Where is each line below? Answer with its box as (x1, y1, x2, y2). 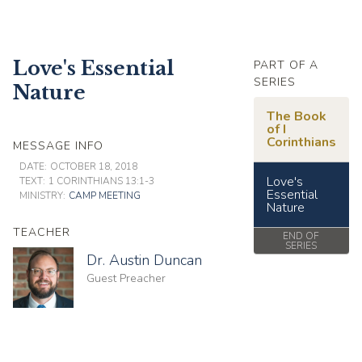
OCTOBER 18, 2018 (50, 159, 137, 173)
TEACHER (13, 224, 70, 240)
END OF (283, 229, 320, 242)
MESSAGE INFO (13, 137, 103, 154)
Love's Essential (13, 56, 174, 80)
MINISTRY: (19, 188, 65, 202)
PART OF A (253, 57, 318, 73)
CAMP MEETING (69, 188, 141, 202)
